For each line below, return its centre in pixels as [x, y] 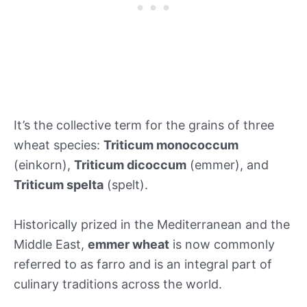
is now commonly [222, 244]
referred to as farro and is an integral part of [143, 264]
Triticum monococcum [171, 145]
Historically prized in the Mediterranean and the [152, 224]
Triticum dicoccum [130, 165]
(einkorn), [44, 165]
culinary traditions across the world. [118, 284]
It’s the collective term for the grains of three [144, 125]
